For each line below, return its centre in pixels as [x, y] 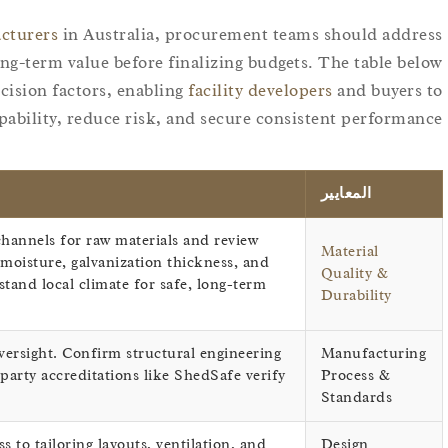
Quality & [354, 274]
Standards [356, 398]
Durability [356, 296]
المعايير [346, 194]
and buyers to [387, 91]
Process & [355, 376]
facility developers [260, 91]
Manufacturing [373, 354]
